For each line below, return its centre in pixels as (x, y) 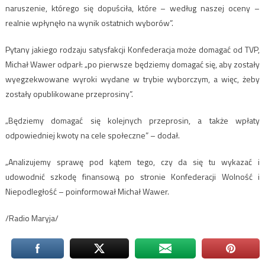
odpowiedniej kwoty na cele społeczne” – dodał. (92, 135)
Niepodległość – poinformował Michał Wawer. (87, 191)
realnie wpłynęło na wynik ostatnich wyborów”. (89, 22)
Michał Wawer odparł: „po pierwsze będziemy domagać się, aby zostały (132, 64)
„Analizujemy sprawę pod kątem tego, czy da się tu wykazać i (132, 161)
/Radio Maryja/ (32, 218)
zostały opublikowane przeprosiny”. (69, 93)
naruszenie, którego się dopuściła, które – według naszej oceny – (132, 8)
